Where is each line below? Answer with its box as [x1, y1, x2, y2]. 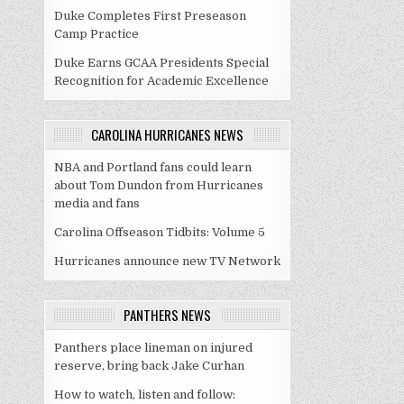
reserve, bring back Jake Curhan [54, 359, 245, 372]
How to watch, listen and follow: [54, 388, 236, 401]
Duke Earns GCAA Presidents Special [54, 56, 270, 69]
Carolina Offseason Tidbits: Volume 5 [54, 225, 266, 239]
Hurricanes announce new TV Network [54, 254, 281, 268]
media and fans [54, 197, 141, 210]
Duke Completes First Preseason [54, 9, 247, 23]
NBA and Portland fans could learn [54, 161, 252, 174]
